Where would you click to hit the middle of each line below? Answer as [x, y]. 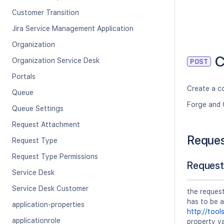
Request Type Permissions [55, 156]
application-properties [48, 204]
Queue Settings [38, 108]
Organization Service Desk [56, 60]
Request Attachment [46, 124]
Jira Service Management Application [73, 28]
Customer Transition [45, 12]
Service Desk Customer [50, 188]
